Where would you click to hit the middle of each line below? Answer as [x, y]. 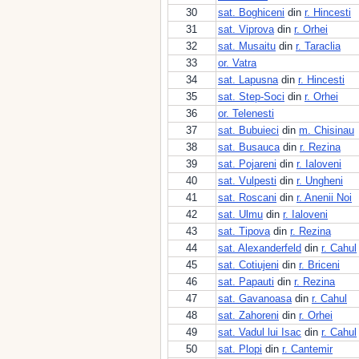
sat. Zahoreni [248, 315]
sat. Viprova [246, 29]
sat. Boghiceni [251, 12]
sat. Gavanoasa [255, 298]
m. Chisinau [327, 130]
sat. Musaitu [247, 46]
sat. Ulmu [240, 214]
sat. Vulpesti [247, 181]
